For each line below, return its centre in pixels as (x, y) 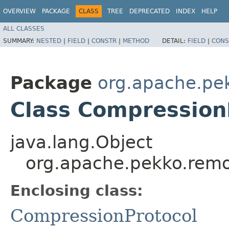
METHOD (136, 41)
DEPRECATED (150, 11)
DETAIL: (175, 41)
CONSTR (104, 41)
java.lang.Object (81, 142)
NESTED (49, 41)
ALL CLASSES (24, 28)
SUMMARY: (20, 41)
